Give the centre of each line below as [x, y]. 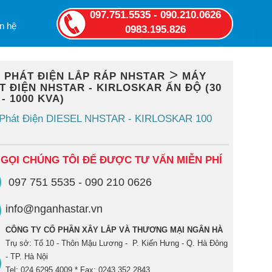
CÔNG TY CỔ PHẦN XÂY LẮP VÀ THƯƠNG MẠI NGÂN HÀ [114, 230]
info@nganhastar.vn [54, 209]
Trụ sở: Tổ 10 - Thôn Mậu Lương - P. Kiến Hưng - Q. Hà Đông [116, 243]
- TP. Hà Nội [26, 257]
